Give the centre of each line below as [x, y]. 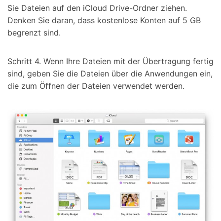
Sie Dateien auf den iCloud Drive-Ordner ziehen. [97, 8]
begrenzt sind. [34, 33]
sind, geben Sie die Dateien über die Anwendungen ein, [110, 73]
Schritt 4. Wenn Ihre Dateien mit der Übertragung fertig [110, 61]
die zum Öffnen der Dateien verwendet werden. [96, 86]
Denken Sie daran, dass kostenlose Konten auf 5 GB [104, 20]
